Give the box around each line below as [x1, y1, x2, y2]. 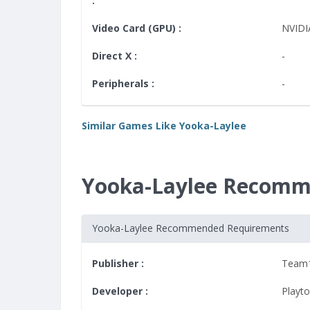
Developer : [92, 284, 148, 298]
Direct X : [92, 49, 137, 62]
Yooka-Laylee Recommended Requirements [92, 221, 289, 235]
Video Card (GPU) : [92, 21, 181, 35]
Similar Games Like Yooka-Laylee [82, 119, 246, 132]
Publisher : [92, 257, 144, 270]
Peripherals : [92, 77, 154, 90]
